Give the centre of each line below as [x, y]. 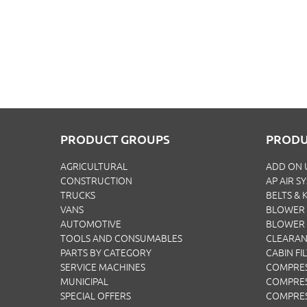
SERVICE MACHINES [103, 267]
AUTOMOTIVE [91, 224]
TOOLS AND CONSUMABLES [121, 238]
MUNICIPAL [84, 282]
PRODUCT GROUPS [115, 139]
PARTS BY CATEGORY [106, 253]
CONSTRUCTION [96, 181]
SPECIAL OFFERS [96, 296]
